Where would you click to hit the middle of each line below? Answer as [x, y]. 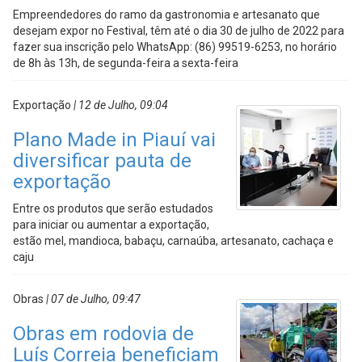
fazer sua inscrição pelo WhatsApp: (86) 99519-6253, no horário [175, 47]
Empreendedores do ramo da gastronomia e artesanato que [166, 15]
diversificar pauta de [102, 161]
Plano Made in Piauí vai [114, 140]
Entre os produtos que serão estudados [113, 208]
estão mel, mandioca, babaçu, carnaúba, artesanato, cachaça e [173, 241]
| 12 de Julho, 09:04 [120, 105]
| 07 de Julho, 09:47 [92, 299]
